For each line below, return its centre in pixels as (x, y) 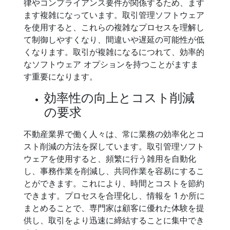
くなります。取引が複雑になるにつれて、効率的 (114, 52)
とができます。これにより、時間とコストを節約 (114, 183)
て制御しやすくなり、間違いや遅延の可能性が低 (114, 40)
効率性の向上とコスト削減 (119, 98)
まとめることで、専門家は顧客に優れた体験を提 (114, 208)
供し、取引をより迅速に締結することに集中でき (114, 220)
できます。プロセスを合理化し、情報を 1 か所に (114, 196)
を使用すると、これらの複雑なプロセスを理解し (114, 27)
